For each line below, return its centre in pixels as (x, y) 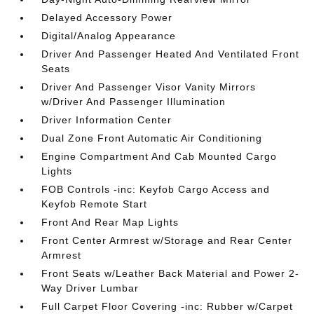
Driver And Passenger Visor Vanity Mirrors (149, 87)
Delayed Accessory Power (107, 18)
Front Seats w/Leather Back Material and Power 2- (171, 273)
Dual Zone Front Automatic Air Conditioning (152, 138)
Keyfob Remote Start (95, 204)
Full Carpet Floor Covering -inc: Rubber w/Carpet (168, 306)
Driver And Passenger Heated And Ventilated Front (171, 54)
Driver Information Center (107, 120)
